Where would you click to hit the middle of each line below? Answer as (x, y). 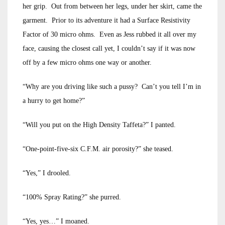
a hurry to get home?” (54, 101)
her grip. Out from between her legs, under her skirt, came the (112, 6)
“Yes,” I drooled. (47, 173)
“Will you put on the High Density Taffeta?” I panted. (99, 125)
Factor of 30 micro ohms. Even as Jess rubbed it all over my (109, 34)
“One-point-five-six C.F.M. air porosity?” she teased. (98, 149)
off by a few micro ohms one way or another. (87, 63)
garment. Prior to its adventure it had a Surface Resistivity (106, 20)
